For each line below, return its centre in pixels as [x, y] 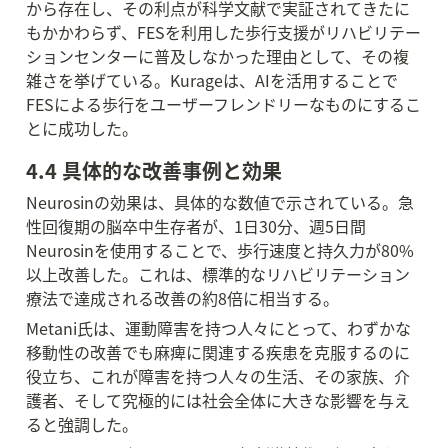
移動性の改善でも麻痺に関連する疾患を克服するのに [218, 352]
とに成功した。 [82, 128]
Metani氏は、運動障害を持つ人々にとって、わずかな [218, 328]
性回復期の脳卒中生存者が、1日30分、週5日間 [196, 226]
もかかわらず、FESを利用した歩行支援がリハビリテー [223, 32]
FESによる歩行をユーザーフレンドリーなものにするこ [223, 104]
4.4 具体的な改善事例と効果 [154, 170]
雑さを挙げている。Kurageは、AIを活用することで [212, 80]
